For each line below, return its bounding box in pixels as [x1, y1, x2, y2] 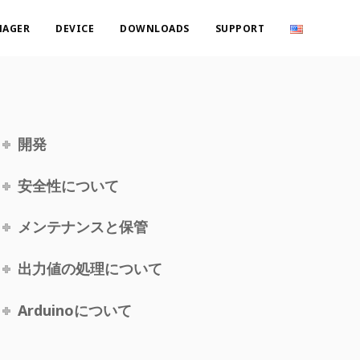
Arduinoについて [17, 300, 132, 320]
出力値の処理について [17, 259, 162, 279]
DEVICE [55, 22, 94, 35]
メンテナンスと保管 [17, 217, 148, 237]
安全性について [17, 175, 119, 195]
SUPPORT [215, 22, 264, 35]
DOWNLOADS [120, 22, 190, 35]
